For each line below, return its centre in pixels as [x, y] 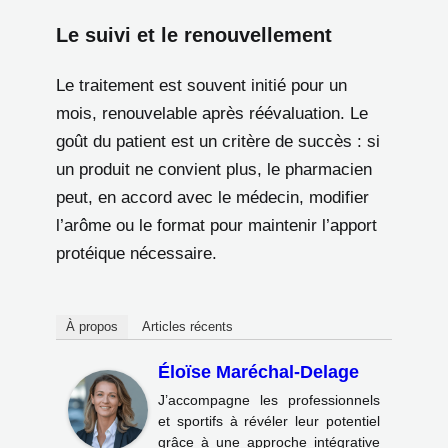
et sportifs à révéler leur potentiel [269, 420]
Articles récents [187, 326]
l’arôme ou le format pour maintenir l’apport [216, 225]
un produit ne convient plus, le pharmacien [214, 169]
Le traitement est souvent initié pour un [201, 85]
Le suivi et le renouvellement [194, 34]
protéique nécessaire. [136, 253]
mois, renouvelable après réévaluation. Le [212, 113]
